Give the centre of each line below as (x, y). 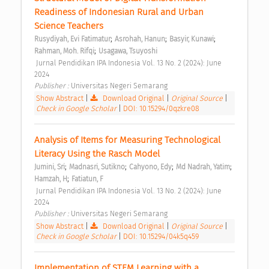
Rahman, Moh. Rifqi (64, 51)
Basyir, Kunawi (192, 39)
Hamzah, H (51, 179)
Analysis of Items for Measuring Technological (127, 140)
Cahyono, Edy (150, 167)
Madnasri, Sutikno (97, 167)
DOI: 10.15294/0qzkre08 (161, 108)
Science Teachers (70, 26)
